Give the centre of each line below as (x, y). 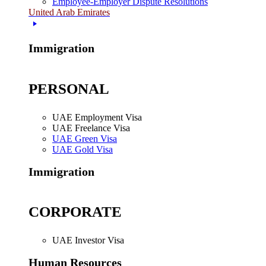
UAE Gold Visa (83, 149)
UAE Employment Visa (97, 117)
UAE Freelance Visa (91, 128)
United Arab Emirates (69, 12)
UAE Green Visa (85, 138)
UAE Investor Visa (88, 240)
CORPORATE (75, 212)
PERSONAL (69, 88)
